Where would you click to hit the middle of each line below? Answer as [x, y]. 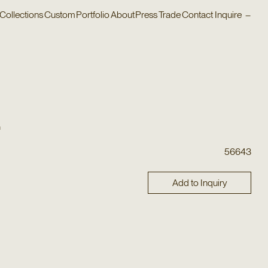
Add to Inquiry [200, 182]
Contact [197, 14]
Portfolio [93, 14]
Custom [60, 14]
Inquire [229, 14]
